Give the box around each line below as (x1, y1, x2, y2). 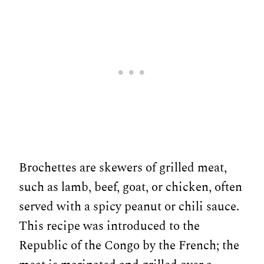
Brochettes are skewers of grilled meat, (19, 158, 227, 177)
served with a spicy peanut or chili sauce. (19, 197, 239, 216)
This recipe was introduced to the (19, 216, 200, 236)
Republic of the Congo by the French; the (19, 236, 239, 255)
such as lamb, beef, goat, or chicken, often (19, 177, 242, 197)
